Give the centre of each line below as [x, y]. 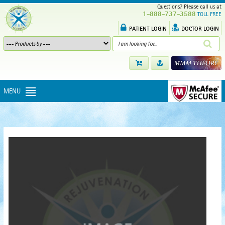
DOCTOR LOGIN [200, 28]
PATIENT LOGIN [148, 28]
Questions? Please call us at [188, 7]
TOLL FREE [209, 14]
